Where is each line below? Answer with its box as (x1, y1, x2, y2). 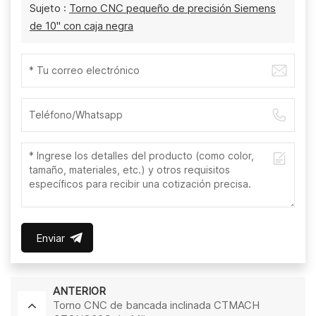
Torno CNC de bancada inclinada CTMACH (53, 298, 260, 312)
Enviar (35, 231, 65, 245)
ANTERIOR (53, 284, 106, 298)
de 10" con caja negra (30, 18, 133, 32)
